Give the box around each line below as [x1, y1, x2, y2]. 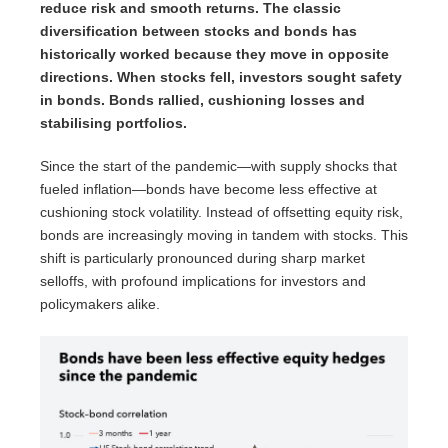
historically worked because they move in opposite [40, 46, 389, 63]
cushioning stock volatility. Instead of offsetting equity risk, [40, 204, 403, 221]
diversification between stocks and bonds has [40, 23, 357, 40]
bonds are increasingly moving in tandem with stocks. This [40, 227, 408, 244]
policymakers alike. [40, 296, 160, 313]
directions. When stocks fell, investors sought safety [40, 69, 402, 86]
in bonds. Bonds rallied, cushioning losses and [40, 92, 365, 109]
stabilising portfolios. [40, 115, 187, 132]
